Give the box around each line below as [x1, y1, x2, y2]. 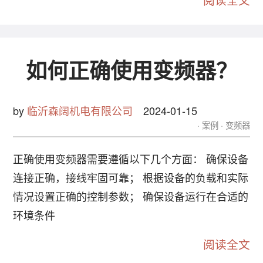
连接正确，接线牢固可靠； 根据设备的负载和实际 [13, 170, 249, 186]
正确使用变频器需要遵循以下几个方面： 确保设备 [13, 151, 249, 167]
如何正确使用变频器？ [26, 60, 237, 84]
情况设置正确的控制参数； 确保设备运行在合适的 [13, 188, 249, 204]
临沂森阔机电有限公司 [27, 103, 133, 119]
